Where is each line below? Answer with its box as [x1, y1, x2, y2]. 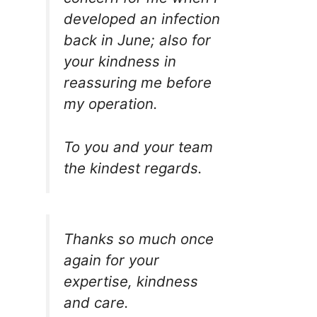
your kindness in [63, 52, 176, 71]
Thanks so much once [63, 230, 214, 248]
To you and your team [63, 137, 213, 156]
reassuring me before [63, 74, 212, 92]
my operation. [63, 95, 158, 113]
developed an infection [63, 10, 220, 28]
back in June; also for [63, 31, 211, 50]
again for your [63, 251, 159, 270]
